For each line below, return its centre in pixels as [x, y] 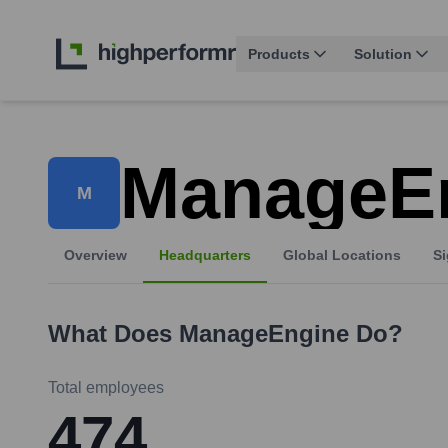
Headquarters [205, 255]
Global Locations [342, 255]
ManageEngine [264, 334]
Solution [383, 54]
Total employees [106, 388]
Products [279, 54]
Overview [95, 255]
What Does [113, 334]
